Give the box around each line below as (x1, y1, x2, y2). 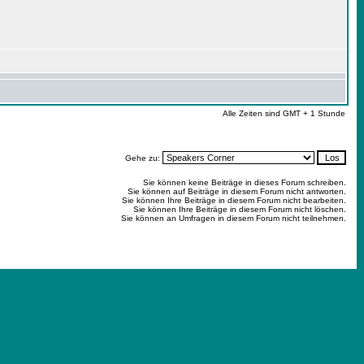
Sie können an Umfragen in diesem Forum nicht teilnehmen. (121, 214, 346, 223)
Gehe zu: (125, 154, 162, 162)
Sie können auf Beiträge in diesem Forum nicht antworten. (128, 187, 346, 196)
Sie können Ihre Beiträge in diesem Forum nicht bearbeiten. (122, 196, 346, 205)
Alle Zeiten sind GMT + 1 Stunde (223, 109, 345, 118)
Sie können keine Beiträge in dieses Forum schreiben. (143, 178, 346, 187)
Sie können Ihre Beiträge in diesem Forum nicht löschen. (133, 205, 346, 214)
